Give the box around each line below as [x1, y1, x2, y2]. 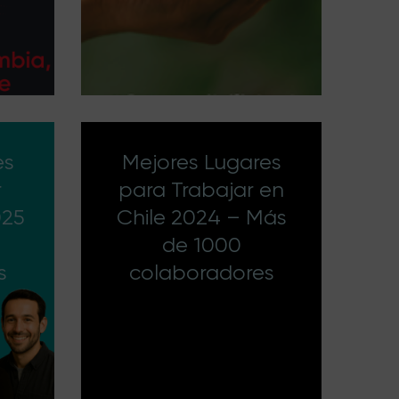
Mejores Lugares [121, 150, 281, 175]
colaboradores [128, 260, 274, 285]
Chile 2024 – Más [116, 205, 287, 230]
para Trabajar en [118, 177, 284, 202]
